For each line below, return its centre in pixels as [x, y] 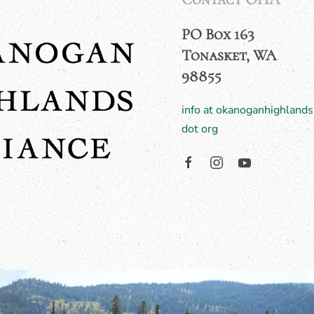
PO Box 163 [218, 34]
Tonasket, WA [229, 55]
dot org [200, 129]
